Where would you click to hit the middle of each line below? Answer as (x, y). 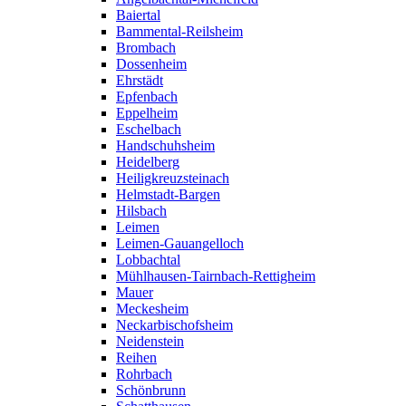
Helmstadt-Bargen (168, 194)
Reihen (136, 358)
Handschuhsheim (165, 145)
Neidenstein (150, 341)
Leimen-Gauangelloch (180, 243)
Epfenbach (147, 97)
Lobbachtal (148, 260)
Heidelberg (148, 162)
